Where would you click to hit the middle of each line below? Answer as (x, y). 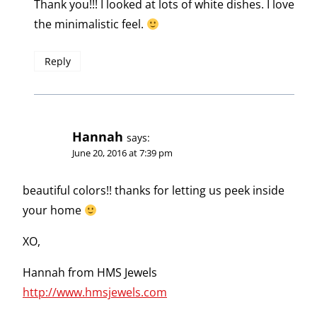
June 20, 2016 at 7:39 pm (122, 152)
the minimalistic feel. (90, 24)
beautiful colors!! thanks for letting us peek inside (154, 190)
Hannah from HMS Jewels (90, 272)
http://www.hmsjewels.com (95, 292)
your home (53, 210)
